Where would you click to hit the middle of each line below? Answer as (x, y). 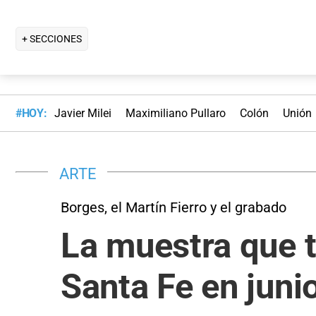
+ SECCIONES (52, 38)
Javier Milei (83, 114)
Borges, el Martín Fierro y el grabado (174, 207)
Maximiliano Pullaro (175, 114)
